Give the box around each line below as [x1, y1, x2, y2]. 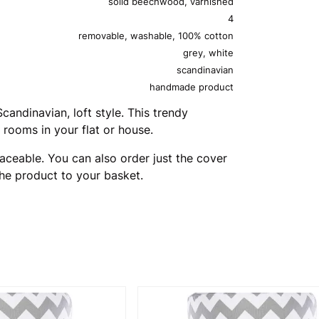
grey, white [183, 46, 234, 58]
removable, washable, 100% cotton [78, 29, 234, 41]
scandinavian [177, 63, 234, 75]
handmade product [150, 80, 234, 93]
